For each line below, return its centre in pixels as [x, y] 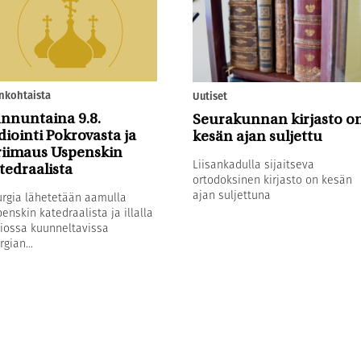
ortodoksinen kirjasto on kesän [272, 179]
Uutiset [210, 96]
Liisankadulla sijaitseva [253, 164]
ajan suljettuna [231, 195]
